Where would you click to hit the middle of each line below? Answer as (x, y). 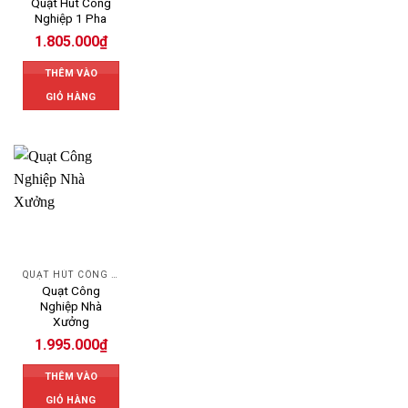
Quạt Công (71, 290)
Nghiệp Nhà (71, 306)
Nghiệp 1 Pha (71, 18)
